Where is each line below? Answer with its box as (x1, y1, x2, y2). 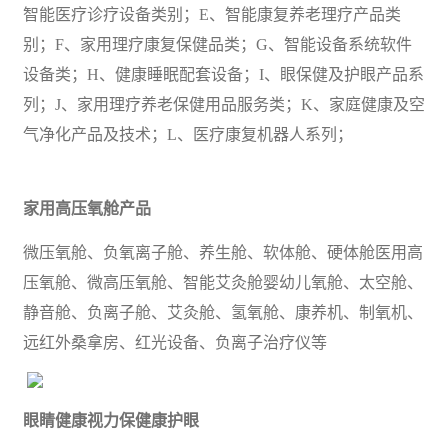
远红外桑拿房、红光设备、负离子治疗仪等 (23, 333, 327, 351)
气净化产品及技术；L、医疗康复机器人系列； (23, 125, 353, 143)
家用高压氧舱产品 (23, 199, 151, 217)
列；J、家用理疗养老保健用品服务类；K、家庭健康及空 (23, 95, 425, 113)
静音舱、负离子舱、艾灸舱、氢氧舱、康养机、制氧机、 (23, 303, 423, 321)
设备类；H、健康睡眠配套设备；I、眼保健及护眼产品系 (23, 65, 424, 83)
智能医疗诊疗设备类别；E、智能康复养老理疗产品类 (23, 5, 401, 23)
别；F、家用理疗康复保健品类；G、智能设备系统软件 (23, 35, 412, 53)
